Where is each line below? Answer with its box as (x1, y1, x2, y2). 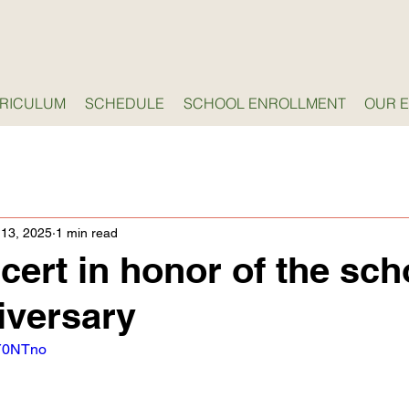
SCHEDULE (85, 94, 164, 112)
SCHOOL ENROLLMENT (184, 94, 346, 112)
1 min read (56, 225, 118, 240)
